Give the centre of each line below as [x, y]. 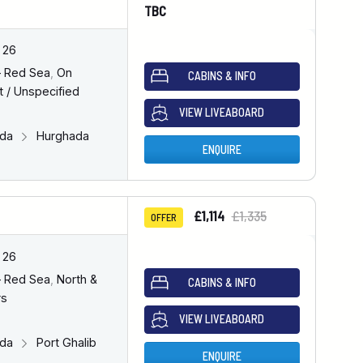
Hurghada [61, 136]
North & [75, 279]
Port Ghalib [64, 343]
